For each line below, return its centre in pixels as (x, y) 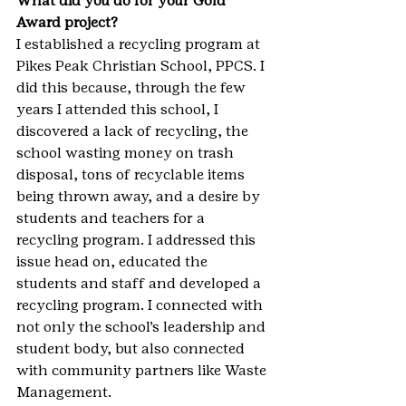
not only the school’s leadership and (143, 327)
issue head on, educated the (114, 261)
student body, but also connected (132, 348)
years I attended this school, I (119, 109)
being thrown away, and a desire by (140, 196)
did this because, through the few (133, 87)
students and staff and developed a (140, 283)
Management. (64, 392)
